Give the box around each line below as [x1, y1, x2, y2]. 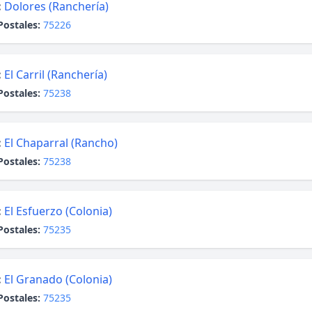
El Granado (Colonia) [4, 272, 112, 287]
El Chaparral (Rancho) [4, 135, 118, 150]
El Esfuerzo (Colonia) [4, 203, 112, 219]
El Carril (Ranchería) [4, 67, 107, 82]
